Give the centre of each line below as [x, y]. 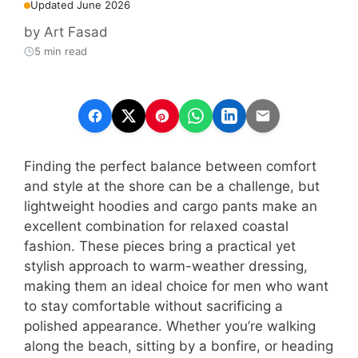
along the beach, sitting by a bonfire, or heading [179, 346]
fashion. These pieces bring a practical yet [160, 246]
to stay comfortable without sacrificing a [153, 306]
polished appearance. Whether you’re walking [170, 326]
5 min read [61, 51]
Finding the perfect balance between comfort [170, 166]
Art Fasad [76, 32]
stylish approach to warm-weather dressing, [166, 266]
